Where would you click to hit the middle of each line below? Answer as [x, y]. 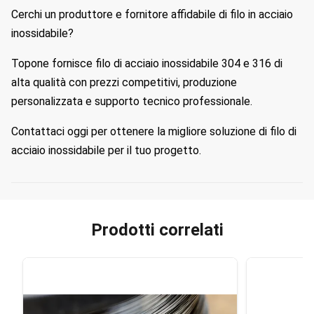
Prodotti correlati [157, 230]
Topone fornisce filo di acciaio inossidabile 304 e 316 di [147, 63]
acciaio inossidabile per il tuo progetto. [106, 150]
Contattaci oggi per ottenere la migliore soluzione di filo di [154, 131]
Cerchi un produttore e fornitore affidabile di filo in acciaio [152, 14]
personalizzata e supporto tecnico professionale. [132, 101]
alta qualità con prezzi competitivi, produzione [124, 82]
